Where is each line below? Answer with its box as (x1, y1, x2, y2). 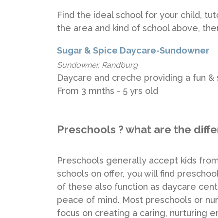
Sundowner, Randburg (57, 60, 138, 70)
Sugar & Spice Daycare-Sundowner (57, 45, 209, 55)
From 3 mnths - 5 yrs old (57, 85, 158, 96)
